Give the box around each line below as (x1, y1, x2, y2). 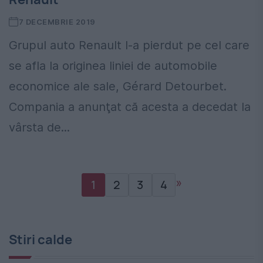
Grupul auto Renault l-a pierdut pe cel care (9, 38, 249, 52)
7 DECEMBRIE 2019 (18, 16, 96, 26)
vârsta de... (9, 120, 70, 134)
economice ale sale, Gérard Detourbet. (9, 79, 227, 93)
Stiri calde (9, 230, 72, 248)
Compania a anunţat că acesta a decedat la (9, 99, 251, 114)
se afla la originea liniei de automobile (9, 58, 217, 73)
